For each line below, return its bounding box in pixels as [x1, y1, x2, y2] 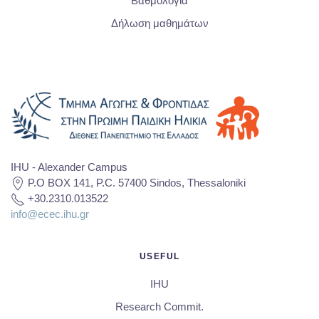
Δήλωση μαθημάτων [110, 17, 209, 30]
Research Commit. [115, 300, 204, 313]
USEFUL [139, 251, 180, 262]
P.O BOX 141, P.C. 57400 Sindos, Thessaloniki [25, 177, 246, 189]
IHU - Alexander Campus [11, 161, 127, 174]
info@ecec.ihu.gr [11, 208, 89, 221]
